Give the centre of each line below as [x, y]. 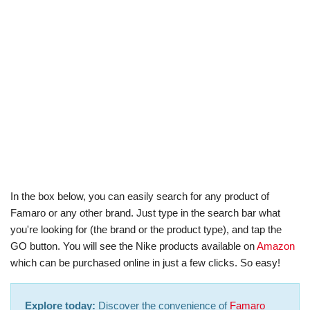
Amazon [276, 246]
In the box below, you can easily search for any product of [140, 196]
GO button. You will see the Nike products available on [134, 246]
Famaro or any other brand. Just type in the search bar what [145, 213]
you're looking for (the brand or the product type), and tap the [146, 229]
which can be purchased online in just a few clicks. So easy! [145, 263]
